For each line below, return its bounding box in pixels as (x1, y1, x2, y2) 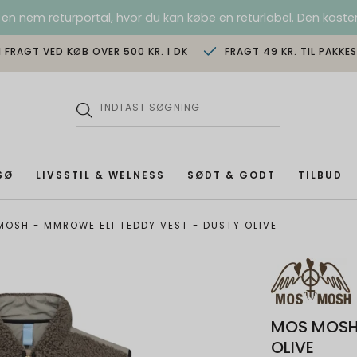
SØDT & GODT (186, 168, 276, 182)
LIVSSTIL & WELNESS (35, 168, 165, 182)
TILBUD (297, 168, 343, 182)
